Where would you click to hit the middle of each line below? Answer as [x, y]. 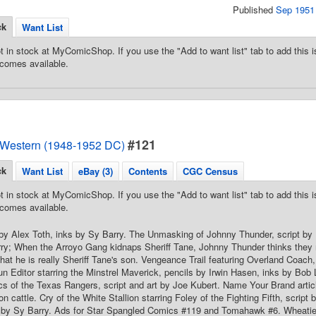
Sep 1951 [295, 10]
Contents [148, 171]
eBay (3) [96, 171]
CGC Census [210, 171]
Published [254, 10]
